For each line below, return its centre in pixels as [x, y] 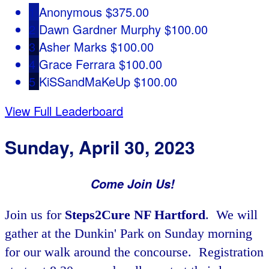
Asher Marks [73, 46]
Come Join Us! [134, 184]
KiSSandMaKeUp [85, 81]
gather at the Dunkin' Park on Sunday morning [128, 234]
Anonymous [71, 11]
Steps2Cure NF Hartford [135, 215]
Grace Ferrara [77, 64]
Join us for [35, 215]
